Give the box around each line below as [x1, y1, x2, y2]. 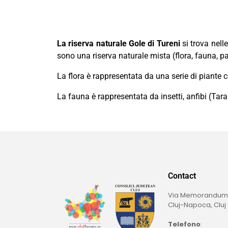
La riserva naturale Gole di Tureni [57, 39, 180, 49]
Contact [168, 171, 196, 181]
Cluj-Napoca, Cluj [168, 200, 226, 210]
